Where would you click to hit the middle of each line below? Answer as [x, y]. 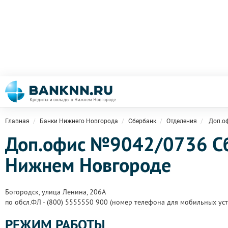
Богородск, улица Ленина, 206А [55, 192]
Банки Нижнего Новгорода [79, 121]
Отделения [182, 121]
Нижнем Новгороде [88, 165]
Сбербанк [142, 121]
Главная [17, 121]
